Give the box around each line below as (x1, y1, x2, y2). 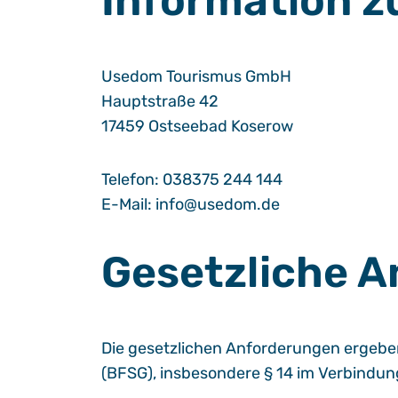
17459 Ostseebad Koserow (101, 116, 293, 136)
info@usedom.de (155, 195, 280, 214)
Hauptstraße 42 (101, 92, 219, 111)
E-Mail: (101, 195, 155, 214)
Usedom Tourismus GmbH (101, 67, 291, 86)
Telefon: (101, 170, 163, 189)
